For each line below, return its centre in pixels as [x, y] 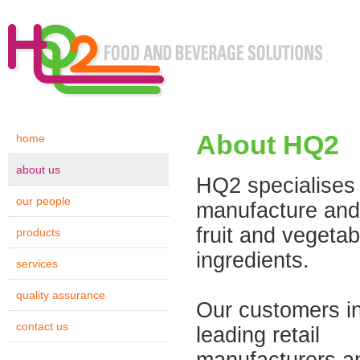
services [37, 264]
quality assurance [61, 295]
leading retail [258, 335]
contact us [42, 326]
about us [38, 170]
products [38, 232]
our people [43, 201]
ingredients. [253, 260]
